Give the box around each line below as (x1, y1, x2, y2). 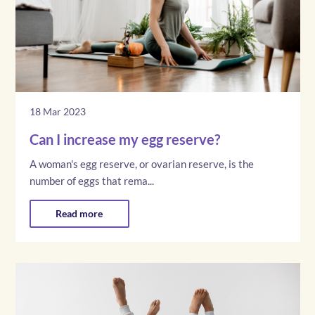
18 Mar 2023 (29, 105, 86, 117)
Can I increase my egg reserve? (29, 130, 220, 148)
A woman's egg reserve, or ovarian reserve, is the (29, 157, 254, 170)
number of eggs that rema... (29, 174, 154, 187)
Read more (56, 207, 103, 219)
